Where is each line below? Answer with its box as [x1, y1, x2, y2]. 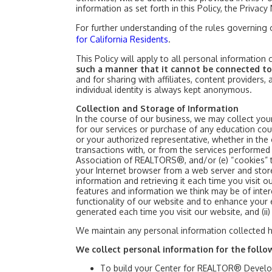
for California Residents [76, 34, 168, 44]
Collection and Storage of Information [76, 103, 239, 114]
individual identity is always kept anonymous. [76, 84, 252, 95]
